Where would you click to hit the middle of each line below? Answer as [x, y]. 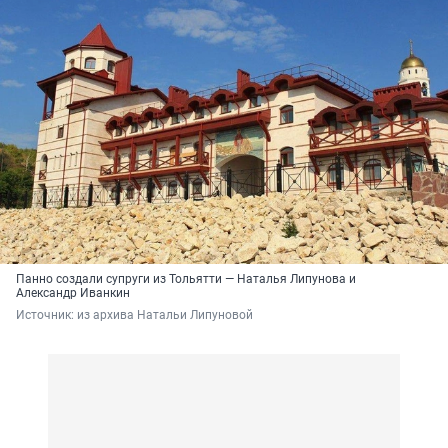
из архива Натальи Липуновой [165, 315]
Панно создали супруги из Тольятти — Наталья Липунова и [186, 279]
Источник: [46, 315]
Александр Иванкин [73, 293]
